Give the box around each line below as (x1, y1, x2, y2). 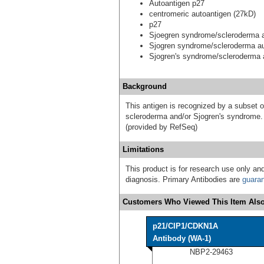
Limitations (123, 144, 164, 154)
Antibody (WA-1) (153, 233, 211, 243)
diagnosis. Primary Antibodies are (126, 174, 242, 184)
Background (123, 81, 167, 91)
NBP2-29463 (190, 247, 233, 256)
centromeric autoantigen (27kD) (149, 9, 256, 18)
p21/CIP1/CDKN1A (153, 221, 218, 230)
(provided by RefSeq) (126, 122, 197, 131)
